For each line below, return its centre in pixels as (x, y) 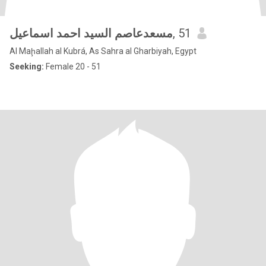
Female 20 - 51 (72, 66)
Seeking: (27, 66)
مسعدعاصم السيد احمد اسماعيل (91, 33)
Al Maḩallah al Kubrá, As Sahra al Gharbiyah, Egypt (103, 51)
